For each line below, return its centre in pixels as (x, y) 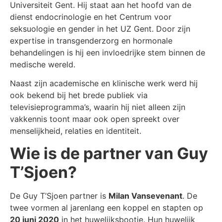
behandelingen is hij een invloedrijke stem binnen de (108, 53)
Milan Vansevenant (145, 195)
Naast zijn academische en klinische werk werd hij (104, 83)
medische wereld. (43, 65)
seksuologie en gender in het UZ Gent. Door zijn (100, 29)
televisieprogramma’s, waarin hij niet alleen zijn (98, 107)
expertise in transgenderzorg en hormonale (91, 41)
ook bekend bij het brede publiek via (79, 95)
